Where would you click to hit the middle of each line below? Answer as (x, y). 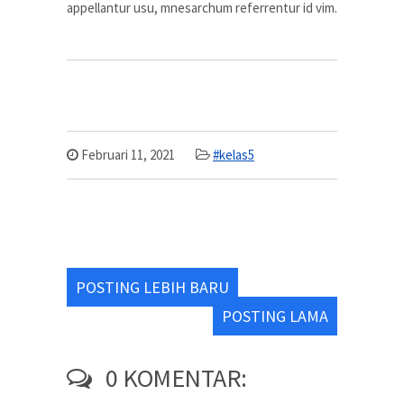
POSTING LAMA (275, 316)
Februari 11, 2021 (127, 155)
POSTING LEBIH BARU (152, 287)
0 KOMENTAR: (174, 378)
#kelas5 (234, 155)
